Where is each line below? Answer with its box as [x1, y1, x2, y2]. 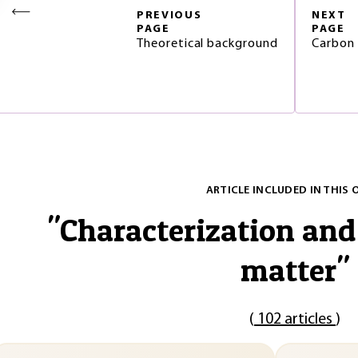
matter [241, 250, 336, 289]
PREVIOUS [136, 10, 202, 22]
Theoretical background [136, 38, 278, 50]
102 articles [254, 312, 336, 328]
